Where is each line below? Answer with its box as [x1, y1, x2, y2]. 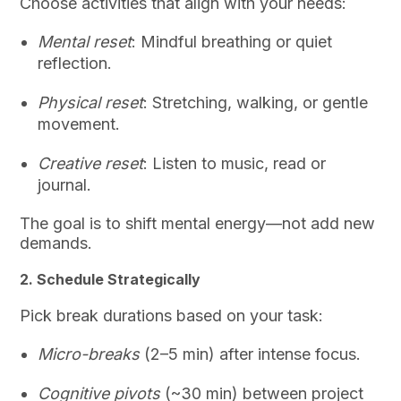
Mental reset [38, 32, 132, 52]
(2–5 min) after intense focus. [140, 345, 362, 364]
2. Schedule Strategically [20, 270, 201, 289]
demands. [20, 234, 93, 253]
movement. [38, 115, 121, 134]
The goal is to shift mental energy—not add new [20, 214, 376, 234]
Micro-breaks [38, 345, 141, 364]
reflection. [38, 54, 113, 73]
